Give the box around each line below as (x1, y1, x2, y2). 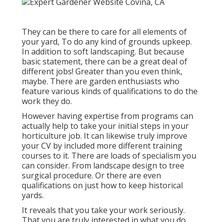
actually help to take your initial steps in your (22, 120, 189, 131)
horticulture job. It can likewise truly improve (22, 130, 187, 141)
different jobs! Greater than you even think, (22, 65, 182, 77)
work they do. (22, 95, 72, 107)
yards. (22, 189, 44, 201)
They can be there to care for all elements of (22, 26, 187, 37)
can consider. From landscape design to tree (22, 160, 184, 171)
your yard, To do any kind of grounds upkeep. (22, 36, 192, 47)
